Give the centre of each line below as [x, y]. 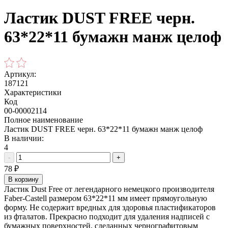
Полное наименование [44, 120]
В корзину [23, 179]
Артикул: [20, 74]
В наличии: [24, 138]
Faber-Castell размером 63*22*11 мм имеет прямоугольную [106, 198]
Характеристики [33, 92]
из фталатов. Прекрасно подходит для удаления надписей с [107, 216]
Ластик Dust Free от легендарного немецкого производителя [109, 189]
